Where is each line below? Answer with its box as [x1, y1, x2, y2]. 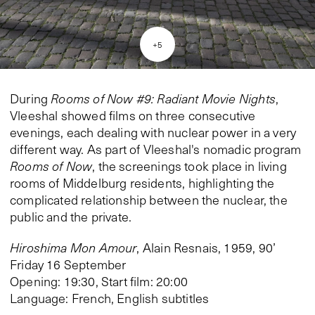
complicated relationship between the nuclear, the [10, 191, 288, 209]
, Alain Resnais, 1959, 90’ [136, 239, 276, 257]
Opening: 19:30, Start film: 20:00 [10, 273, 188, 290]
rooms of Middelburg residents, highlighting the [10, 174, 275, 192]
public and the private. [10, 208, 132, 226]
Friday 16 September [10, 256, 127, 274]
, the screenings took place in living [92, 157, 287, 175]
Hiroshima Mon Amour [10, 239, 137, 257]
